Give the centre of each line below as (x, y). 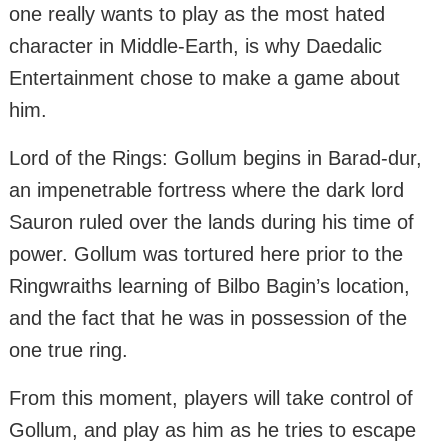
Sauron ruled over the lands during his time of (211, 222)
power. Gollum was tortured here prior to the (206, 254)
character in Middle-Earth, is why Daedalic (195, 46)
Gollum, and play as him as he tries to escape (212, 430)
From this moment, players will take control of (211, 398)
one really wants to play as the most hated (197, 14)
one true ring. (68, 350)
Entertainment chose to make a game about (204, 78)
